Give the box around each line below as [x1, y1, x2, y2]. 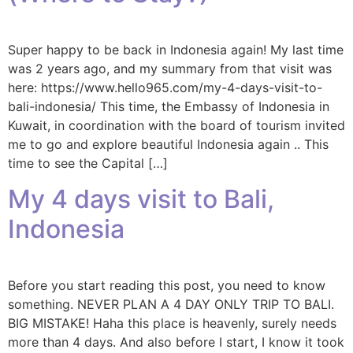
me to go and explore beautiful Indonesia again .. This [8, 136, 329, 153]
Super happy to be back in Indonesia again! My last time [8, 42, 344, 58]
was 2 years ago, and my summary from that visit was [8, 61, 332, 77]
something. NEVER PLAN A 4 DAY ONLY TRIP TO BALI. [8, 295, 334, 312]
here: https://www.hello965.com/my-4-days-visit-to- [8, 80, 322, 96]
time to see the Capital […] [8, 155, 168, 172]
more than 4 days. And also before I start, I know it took [8, 333, 344, 350]
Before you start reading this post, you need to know [8, 277, 325, 293]
